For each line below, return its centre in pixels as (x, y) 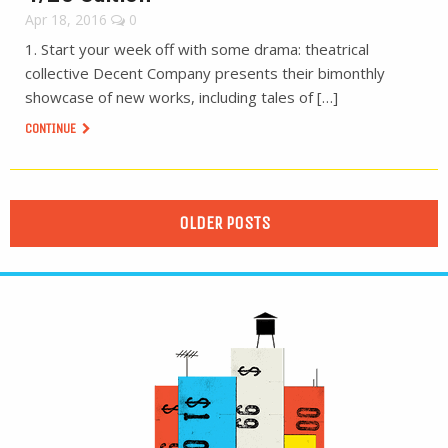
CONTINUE (52, 128)
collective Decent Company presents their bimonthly (205, 73)
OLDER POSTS (224, 223)
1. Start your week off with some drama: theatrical (197, 49)
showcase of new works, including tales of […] (181, 97)
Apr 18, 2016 (66, 19)
